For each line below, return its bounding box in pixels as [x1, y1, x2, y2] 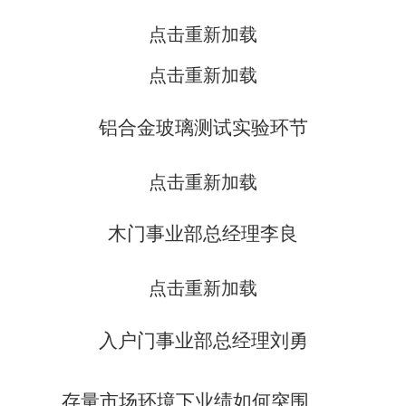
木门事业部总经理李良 [108, 223, 298, 246]
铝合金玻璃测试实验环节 [98, 116, 308, 139]
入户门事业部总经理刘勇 [98, 330, 308, 353]
